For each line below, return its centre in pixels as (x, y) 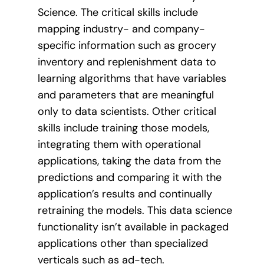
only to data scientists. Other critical (127, 111)
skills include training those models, (123, 128)
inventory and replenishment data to (127, 62)
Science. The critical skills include (118, 12)
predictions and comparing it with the (130, 177)
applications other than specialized (123, 243)
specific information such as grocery (127, 45)
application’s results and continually (125, 194)
